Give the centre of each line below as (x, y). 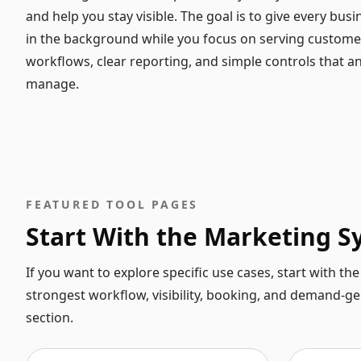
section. (50, 317)
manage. (52, 84)
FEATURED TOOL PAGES (112, 204)
